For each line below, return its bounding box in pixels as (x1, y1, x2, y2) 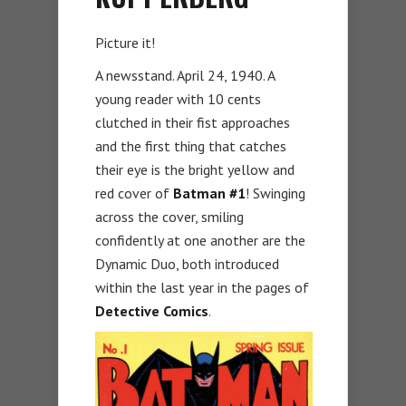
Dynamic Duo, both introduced (95, 255, 279, 274)
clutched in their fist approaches (95, 113, 290, 132)
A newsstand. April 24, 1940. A (95, 66, 275, 85)
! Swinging (246, 184, 305, 203)
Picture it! (95, 34, 155, 53)
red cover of (95, 184, 173, 203)
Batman (173, 184, 226, 203)
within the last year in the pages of (95, 278, 309, 297)
